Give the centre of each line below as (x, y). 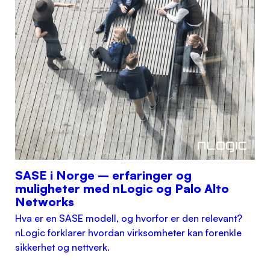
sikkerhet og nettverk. (63, 247)
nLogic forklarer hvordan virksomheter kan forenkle (129, 233)
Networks (45, 202)
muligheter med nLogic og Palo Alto (122, 189)
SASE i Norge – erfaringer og (104, 175)
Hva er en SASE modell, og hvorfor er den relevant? (129, 218)
